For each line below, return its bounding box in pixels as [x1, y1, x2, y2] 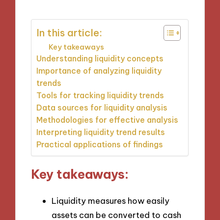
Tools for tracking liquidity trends [36, 90, 165, 100]
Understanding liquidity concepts [36, 53, 164, 63]
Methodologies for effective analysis [36, 114, 179, 125]
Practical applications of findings [36, 139, 164, 149]
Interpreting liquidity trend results [36, 127, 165, 137]
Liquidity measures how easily [52, 195, 169, 206]
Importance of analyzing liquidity [36, 65, 162, 76]
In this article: [36, 26, 103, 39]
